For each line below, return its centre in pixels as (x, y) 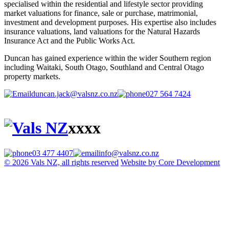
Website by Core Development (170, 162)
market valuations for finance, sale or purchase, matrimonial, (101, 13)
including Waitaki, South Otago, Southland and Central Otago (104, 67)
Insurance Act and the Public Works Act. (70, 40)
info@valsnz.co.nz (129, 153)
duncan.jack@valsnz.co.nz (74, 94)
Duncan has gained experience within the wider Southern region (108, 58)
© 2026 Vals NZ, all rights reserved (61, 162)
